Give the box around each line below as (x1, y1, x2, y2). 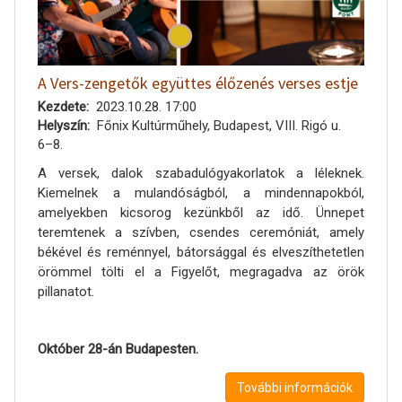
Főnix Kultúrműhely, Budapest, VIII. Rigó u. (96, 118, 341, 134)
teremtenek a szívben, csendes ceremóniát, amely (38, 224, 364, 240)
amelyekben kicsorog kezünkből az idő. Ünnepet (38, 205, 364, 221)
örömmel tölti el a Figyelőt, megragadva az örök (38, 264, 364, 280)
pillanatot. (38, 284, 94, 300)
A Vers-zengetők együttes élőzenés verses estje (38, 73, 358, 93)
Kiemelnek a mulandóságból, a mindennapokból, (38, 185, 364, 201)
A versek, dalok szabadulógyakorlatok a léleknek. (38, 165, 364, 181)
